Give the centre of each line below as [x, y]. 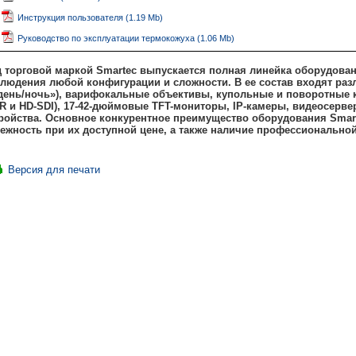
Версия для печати [54, 170]
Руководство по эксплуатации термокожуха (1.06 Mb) [126, 38]
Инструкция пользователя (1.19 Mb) [90, 17]
